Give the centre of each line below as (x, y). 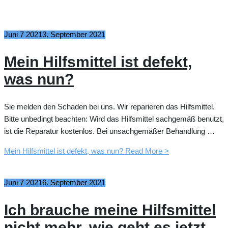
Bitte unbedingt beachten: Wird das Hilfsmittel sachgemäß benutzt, (114, 119)
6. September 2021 (74, 183)
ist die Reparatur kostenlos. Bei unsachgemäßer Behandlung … (109, 132)
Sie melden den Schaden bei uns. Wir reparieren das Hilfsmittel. (109, 107)
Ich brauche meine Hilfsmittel (110, 210)
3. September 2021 (74, 35)
